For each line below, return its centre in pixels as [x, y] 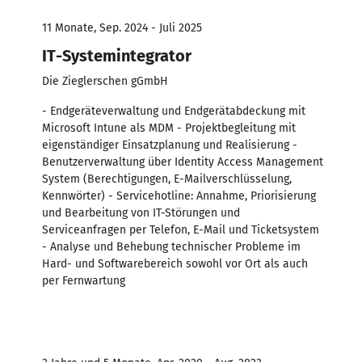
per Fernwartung [84, 280]
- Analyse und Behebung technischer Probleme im [171, 246]
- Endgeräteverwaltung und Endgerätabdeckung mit [174, 111]
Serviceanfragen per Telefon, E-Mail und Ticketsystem [181, 229]
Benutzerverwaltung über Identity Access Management [183, 162]
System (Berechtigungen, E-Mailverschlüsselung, [167, 179]
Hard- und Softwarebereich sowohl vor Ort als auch [175, 263]
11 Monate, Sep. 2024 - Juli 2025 [122, 27]
